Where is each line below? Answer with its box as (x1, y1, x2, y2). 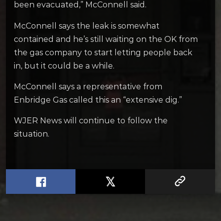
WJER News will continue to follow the (14, 115, 168, 125)
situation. (14, 129, 49, 139)
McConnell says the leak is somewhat (14, 21, 159, 31)
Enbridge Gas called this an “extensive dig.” (14, 95, 182, 105)
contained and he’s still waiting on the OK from (14, 34, 198, 44)
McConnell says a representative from (14, 81, 162, 91)
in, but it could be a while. (14, 61, 114, 71)
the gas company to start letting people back (14, 47, 192, 57)
